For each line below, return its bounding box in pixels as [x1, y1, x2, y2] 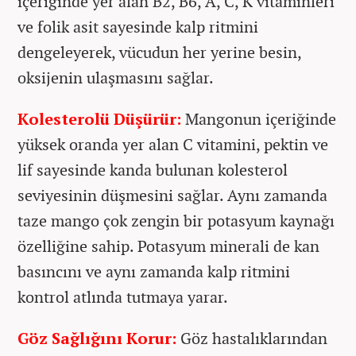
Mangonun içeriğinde [181, 108, 336, 130]
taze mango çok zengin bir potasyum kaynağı [17, 210, 335, 232]
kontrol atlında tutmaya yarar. [17, 286, 228, 308]
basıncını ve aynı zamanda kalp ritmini [17, 261, 290, 283]
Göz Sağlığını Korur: [17, 327, 176, 350]
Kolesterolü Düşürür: [17, 108, 181, 130]
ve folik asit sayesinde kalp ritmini [17, 16, 258, 38]
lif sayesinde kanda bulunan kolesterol [17, 159, 288, 181]
